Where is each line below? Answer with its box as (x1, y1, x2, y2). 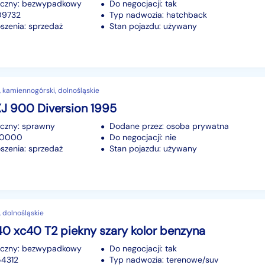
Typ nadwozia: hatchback (109, 9, 207, 20)
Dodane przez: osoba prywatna (109, 120, 229, 131)
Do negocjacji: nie (109, 131, 176, 143)
